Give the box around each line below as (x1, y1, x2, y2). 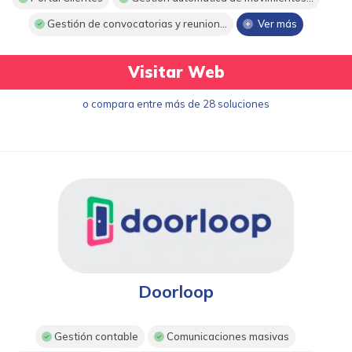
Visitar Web (127, 61, 225, 82)
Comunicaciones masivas (164, 330, 290, 343)
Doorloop (138, 280, 214, 302)
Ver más (252, 17, 297, 31)
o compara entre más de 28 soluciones (82, 97, 269, 110)
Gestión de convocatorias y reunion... (44, 17, 227, 31)
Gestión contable (52, 330, 139, 343)
